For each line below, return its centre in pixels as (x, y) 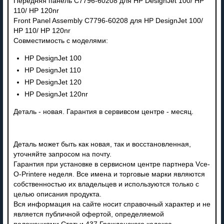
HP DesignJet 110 (52, 70)
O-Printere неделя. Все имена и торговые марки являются (109, 174)
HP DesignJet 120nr (56, 94)
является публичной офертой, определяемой (88, 214)
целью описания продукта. (57, 194)
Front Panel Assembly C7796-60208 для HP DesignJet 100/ (108, 20)
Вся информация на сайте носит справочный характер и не (112, 204)
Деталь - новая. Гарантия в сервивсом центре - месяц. (103, 111)
